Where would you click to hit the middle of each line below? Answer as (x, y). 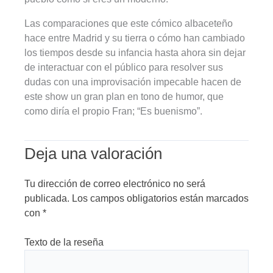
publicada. (47, 199)
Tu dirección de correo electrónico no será (115, 184)
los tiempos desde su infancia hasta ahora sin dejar (135, 53)
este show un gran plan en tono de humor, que (124, 97)
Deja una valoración (93, 154)
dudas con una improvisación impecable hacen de (133, 82)
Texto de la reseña (64, 243)
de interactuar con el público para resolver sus (124, 68)
